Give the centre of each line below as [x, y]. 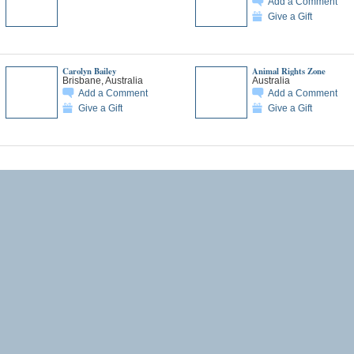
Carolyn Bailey [89, 71]
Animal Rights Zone [288, 71]
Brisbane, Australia [102, 80]
